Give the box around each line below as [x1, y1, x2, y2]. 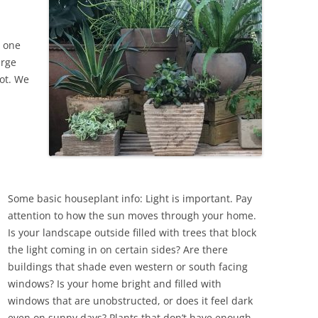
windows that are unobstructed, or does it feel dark [8, 294, 253, 307]
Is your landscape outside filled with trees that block [8, 226, 256, 239]
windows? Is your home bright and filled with [8, 277, 221, 290]
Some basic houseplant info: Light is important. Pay [8, 192, 252, 205]
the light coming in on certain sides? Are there [8, 243, 228, 256]
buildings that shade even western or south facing [8, 260, 248, 273]
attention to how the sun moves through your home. [8, 209, 256, 222]
